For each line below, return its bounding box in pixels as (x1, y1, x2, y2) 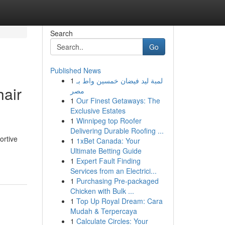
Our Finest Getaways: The (76, 95, 160, 105)
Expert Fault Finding (76, 156, 141, 166)
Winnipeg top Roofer (76, 116, 142, 126)
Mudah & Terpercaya (70, 206, 137, 216)
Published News (50, 65, 101, 75)
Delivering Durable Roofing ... (70, 126, 164, 136)
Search (50, 28, 73, 38)
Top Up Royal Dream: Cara (76, 196, 163, 206)
